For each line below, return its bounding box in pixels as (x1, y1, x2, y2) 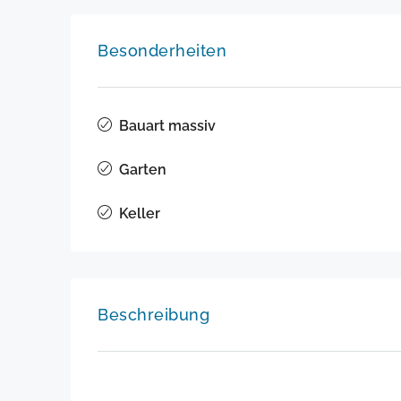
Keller (119, 205, 160, 223)
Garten (119, 161, 166, 179)
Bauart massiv (119, 117, 216, 135)
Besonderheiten (98, 41, 226, 61)
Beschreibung (98, 305, 209, 325)
